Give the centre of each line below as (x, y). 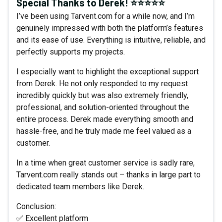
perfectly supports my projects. (71, 52)
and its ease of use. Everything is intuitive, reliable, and (111, 40)
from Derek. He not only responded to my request (102, 83)
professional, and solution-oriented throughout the (103, 107)
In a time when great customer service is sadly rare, (106, 163)
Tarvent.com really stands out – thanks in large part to (109, 174)
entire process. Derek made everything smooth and (105, 119)
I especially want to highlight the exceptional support (108, 71)
